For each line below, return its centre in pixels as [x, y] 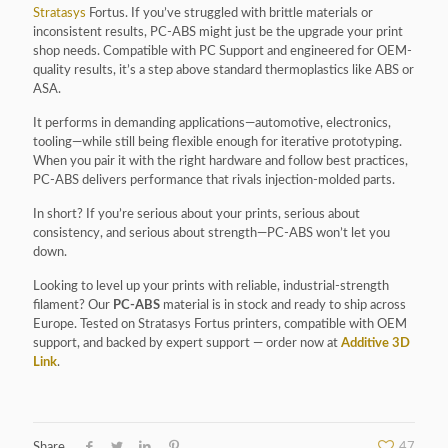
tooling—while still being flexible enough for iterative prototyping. [217, 143]
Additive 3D [375, 344]
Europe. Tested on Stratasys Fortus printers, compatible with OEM [220, 325]
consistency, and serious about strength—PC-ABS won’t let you [211, 234]
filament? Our [73, 306]
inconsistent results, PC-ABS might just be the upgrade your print [218, 33]
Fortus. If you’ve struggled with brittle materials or [229, 14]
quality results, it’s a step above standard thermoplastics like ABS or [223, 71]
